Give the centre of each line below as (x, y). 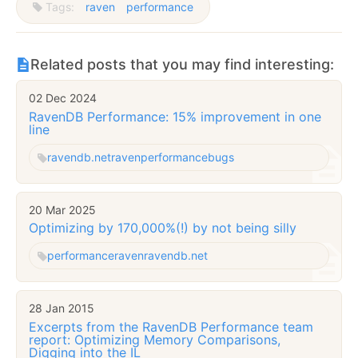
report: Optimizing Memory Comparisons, (155, 339)
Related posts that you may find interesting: (182, 65)
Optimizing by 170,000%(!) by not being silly (163, 228)
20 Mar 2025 (62, 209)
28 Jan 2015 (62, 308)
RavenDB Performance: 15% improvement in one (175, 116)
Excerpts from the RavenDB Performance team (171, 326)
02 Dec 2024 (63, 98)
